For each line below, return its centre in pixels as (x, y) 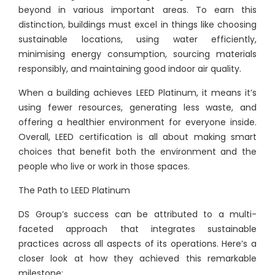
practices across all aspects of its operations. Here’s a (137, 244)
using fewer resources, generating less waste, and (137, 107)
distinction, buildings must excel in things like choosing (137, 25)
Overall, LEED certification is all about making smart (137, 137)
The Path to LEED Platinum (74, 190)
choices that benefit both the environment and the (137, 152)
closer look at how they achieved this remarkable (137, 258)
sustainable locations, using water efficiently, (137, 39)
